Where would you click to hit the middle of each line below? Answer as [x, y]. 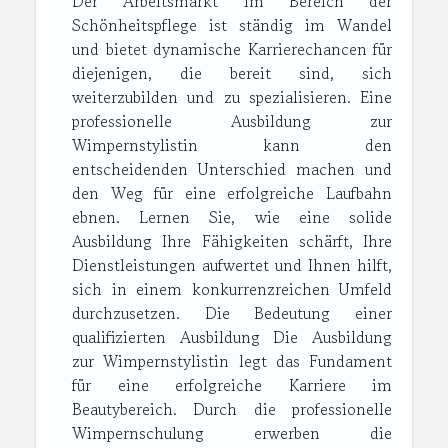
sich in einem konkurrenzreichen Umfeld [232, 289]
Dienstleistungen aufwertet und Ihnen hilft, [232, 265]
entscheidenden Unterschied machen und [232, 169]
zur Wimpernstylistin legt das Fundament [232, 361]
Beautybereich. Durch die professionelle [232, 409]
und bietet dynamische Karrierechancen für [232, 49]
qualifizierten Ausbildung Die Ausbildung [232, 337]
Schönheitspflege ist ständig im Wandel [232, 25]
